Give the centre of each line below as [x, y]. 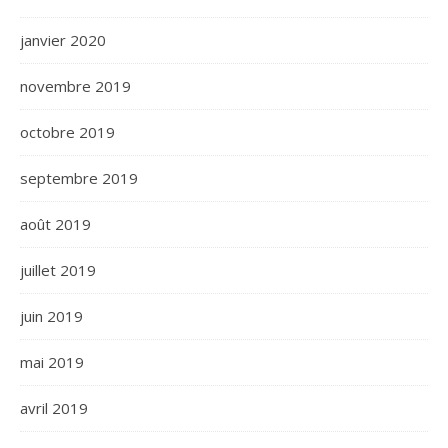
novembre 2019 [75, 86]
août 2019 [55, 224]
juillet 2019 [58, 270]
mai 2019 [52, 362]
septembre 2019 [79, 178]
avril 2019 [54, 408]
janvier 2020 [63, 40]
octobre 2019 [67, 132]
